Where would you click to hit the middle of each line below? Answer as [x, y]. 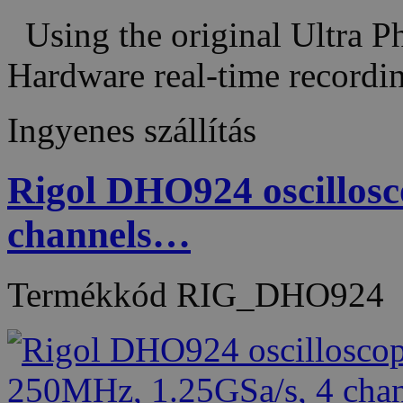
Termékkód [92, 295]
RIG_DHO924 [280, 295]
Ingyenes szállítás [132, 130]
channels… [99, 235]
